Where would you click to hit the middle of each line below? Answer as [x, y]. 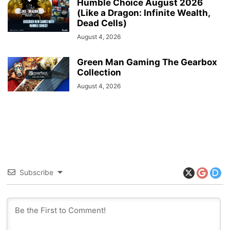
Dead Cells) [102, 23]
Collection [99, 72]
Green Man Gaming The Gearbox [147, 62]
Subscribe [37, 172]
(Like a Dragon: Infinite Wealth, [143, 13]
